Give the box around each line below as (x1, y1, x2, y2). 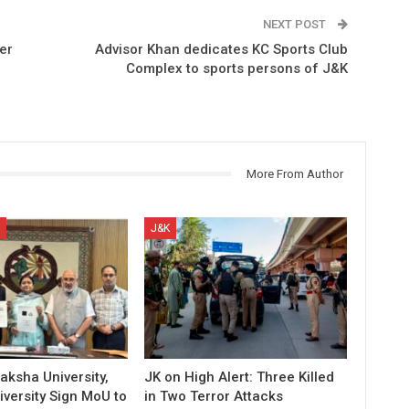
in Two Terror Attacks (144, 387, 284, 404)
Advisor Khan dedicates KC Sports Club (94, 40, 348, 58)
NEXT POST (262, 16, 329, 31)
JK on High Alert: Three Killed (144, 368, 335, 385)
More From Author (246, 166, 343, 181)
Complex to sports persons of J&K (125, 59, 348, 77)
